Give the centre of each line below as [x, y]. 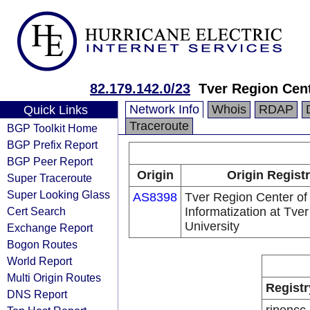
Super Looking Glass [58, 194]
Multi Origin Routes [54, 277]
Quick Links [55, 110]
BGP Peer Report [50, 161]
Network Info [164, 109]
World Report [39, 261]
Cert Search [36, 211]
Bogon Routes [42, 244]
